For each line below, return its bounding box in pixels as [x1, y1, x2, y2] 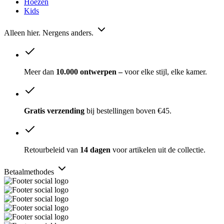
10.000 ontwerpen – [54, 67, 124, 76]
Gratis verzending [24, 106, 86, 115]
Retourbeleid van [24, 145, 78, 154]
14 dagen [78, 145, 112, 154]
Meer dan [24, 67, 54, 76]
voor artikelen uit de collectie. [112, 145, 205, 154]
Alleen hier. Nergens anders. [4, 28, 95, 37]
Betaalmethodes [4, 167, 56, 176]
